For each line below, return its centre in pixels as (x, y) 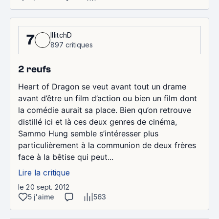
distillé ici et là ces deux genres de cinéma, (98, 121)
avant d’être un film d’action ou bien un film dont (108, 98)
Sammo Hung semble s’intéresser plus (88, 133)
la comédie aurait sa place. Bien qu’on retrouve (105, 110)
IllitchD (61, 35)
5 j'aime (41, 197)
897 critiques (72, 44)
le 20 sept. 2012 (44, 187)
